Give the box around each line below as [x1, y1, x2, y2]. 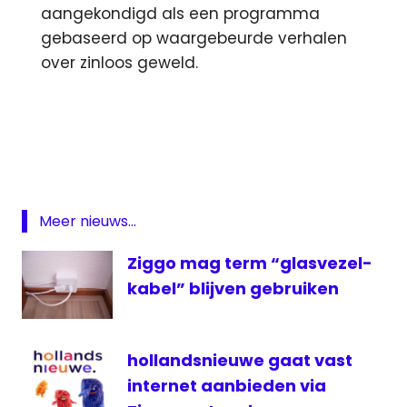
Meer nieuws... [38, 211, 136, 232]
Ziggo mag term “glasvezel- [127, 252, 372, 274]
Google [28, 157, 74, 176]
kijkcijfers [28, 242, 84, 261]
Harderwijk [28, 185, 92, 204]
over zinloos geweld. [41, 51, 199, 74]
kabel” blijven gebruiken [127, 277, 339, 300]
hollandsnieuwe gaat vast [127, 348, 352, 372]
